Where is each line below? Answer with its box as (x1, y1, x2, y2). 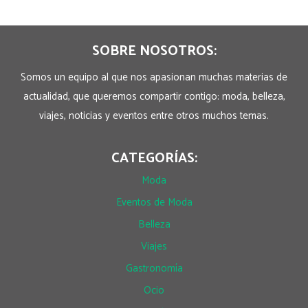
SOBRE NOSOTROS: (91, 40, 217, 63)
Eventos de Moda (115, 194, 192, 212)
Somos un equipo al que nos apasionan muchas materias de (21, 69, 287, 87)
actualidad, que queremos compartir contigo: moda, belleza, (23, 88, 285, 106)
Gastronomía (125, 260, 183, 278)
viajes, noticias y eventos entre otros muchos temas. (39, 107, 269, 125)
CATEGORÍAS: (111, 147, 197, 170)
